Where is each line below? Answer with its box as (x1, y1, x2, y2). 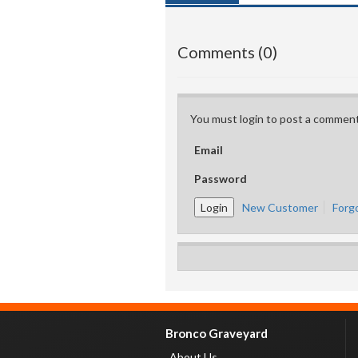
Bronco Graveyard (165, 326, 268, 340)
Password (194, 172, 247, 185)
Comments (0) (177, 42, 277, 62)
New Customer (242, 201, 318, 214)
